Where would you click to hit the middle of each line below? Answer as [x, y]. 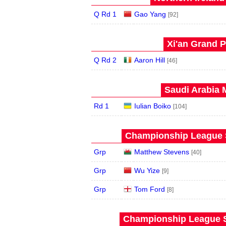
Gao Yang [150, 14]
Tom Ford [150, 189]
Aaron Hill [150, 60]
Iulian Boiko [153, 106]
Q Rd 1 [105, 14]
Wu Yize [147, 171]
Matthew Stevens [162, 152]
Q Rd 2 [105, 60]
